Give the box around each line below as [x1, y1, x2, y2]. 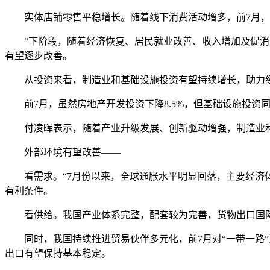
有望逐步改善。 [5, 50, 72, 61]
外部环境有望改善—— [5, 146, 121, 157]
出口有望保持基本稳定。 [5, 248, 111, 259]
